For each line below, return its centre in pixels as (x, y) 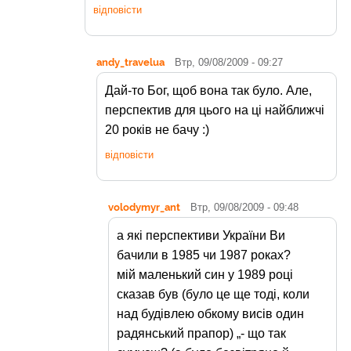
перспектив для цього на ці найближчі (215, 110)
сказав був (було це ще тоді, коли (213, 294)
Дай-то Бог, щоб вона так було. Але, (208, 90)
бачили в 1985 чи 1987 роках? (204, 255)
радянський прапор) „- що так (201, 333)
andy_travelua (130, 62)
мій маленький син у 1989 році (205, 274)
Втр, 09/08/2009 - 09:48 (244, 207)
